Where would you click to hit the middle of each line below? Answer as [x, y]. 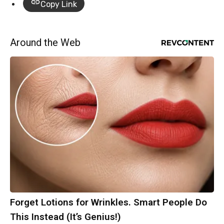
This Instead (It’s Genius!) [65, 217]
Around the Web [45, 43]
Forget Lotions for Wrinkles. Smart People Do [108, 202]
